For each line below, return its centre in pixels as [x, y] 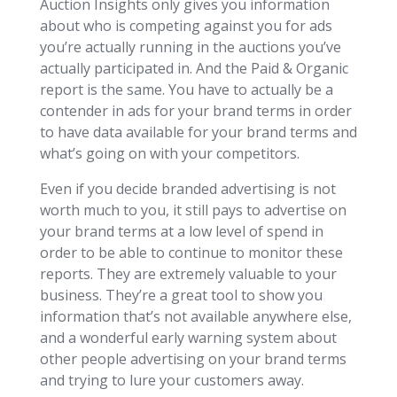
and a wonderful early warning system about [188, 337]
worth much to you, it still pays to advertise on [193, 210]
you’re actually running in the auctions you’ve [190, 47]
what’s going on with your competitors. [169, 153]
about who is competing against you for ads [186, 25]
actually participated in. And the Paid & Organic [194, 68]
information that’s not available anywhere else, [195, 316]
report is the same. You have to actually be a [186, 89]
